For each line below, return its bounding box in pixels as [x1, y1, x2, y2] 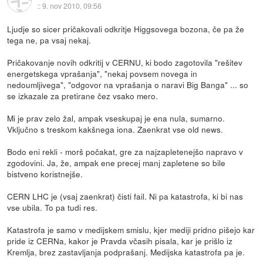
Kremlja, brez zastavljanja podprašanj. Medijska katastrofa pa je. [7, 246, 245, 258]
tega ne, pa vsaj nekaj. [7, 34, 92, 46]
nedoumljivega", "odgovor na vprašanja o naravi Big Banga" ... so [7, 79, 249, 91]
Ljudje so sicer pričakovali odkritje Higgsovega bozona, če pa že [7, 23, 245, 35]
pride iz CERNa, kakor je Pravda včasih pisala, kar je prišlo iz [7, 235, 233, 247]
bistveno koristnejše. [7, 168, 83, 180]
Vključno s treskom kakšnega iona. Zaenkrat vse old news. [7, 123, 224, 136]
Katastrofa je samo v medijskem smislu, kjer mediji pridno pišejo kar [7, 224, 255, 236]
